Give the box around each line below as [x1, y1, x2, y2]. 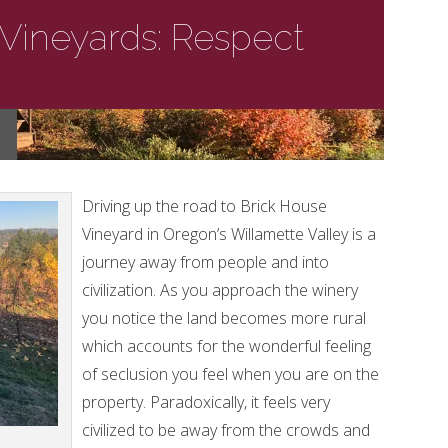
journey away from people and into [82, 251, 329, 273]
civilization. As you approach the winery [82, 279, 358, 301]
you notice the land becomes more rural [82, 307, 366, 329]
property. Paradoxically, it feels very [82, 391, 330, 413]
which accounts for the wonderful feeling [82, 335, 371, 357]
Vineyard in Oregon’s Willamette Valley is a [82, 223, 376, 245]
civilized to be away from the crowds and [82, 419, 370, 441]
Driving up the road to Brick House [82, 195, 327, 217]
